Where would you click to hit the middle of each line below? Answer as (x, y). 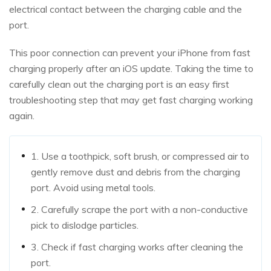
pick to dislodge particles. (85, 225)
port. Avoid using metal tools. (93, 188)
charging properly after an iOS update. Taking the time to (131, 69)
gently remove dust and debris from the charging (135, 172)
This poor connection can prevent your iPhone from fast (130, 53)
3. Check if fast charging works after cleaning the (137, 247)
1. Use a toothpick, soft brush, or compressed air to (140, 156)
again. (22, 116)
